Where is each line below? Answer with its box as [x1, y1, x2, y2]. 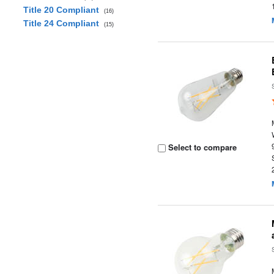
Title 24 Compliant [23, 18, 104, 28]
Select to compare [166, 141, 237, 153]
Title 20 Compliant [23, 5, 104, 15]
